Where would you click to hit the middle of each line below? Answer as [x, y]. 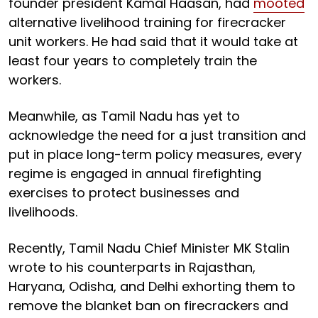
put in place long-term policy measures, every [155, 154]
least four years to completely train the [133, 60]
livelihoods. [45, 212]
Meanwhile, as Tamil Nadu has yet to [124, 116]
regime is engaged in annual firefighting [135, 173]
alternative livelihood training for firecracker [147, 22]
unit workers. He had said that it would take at [153, 41]
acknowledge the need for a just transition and [157, 135]
